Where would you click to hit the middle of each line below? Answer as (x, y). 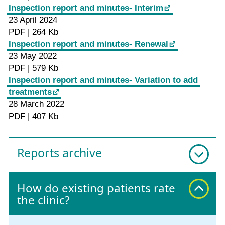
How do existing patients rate (96, 188)
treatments (30, 92)
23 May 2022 (33, 56)
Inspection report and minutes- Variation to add (103, 80)
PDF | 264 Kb (33, 32)
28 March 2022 (36, 104)
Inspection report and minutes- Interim (86, 8)
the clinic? (43, 200)
